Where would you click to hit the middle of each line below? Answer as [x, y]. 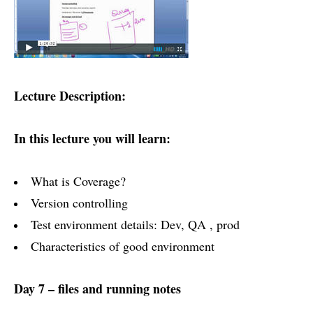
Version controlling [79, 203]
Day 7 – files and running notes [97, 289]
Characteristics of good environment [123, 246]
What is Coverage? [78, 181]
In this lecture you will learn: [92, 139]
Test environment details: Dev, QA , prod [135, 225]
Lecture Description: [70, 96]
